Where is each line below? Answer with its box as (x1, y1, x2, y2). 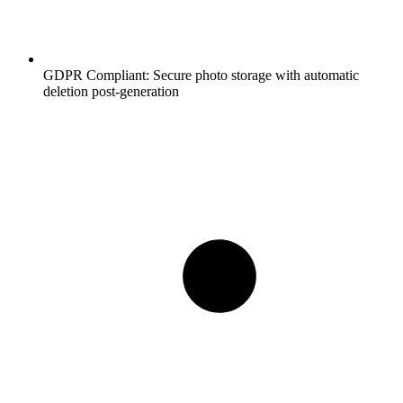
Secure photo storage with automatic (149, 67, 359, 84)
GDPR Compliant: (43, 67, 149, 84)
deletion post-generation (43, 84, 179, 100)
